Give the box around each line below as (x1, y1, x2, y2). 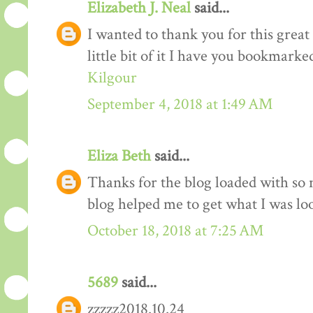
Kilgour (87, 67, 137, 88)
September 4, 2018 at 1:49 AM (87, 94, 272, 115)
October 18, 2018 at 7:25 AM (87, 220, 263, 241)
